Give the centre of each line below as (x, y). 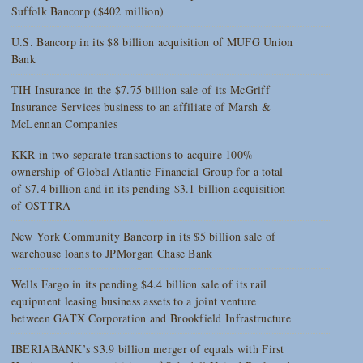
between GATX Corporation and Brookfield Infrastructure (151, 318)
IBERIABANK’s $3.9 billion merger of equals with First (147, 349)
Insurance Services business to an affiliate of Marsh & (141, 107)
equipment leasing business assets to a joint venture (134, 301)
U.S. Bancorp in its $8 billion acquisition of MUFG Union (152, 42)
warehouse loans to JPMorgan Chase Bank (112, 254)
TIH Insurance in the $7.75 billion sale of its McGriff (140, 90)
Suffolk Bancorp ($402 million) (88, 11)
